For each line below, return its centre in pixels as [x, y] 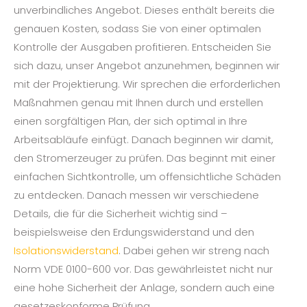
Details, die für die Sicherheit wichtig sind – [121, 214]
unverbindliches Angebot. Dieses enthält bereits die [144, 10]
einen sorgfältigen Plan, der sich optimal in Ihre [131, 121]
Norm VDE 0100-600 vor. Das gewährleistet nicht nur [143, 269]
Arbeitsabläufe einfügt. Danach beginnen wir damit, [144, 140]
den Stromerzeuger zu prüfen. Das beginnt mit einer [145, 158]
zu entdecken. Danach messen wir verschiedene [136, 195]
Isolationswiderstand [66, 251]
